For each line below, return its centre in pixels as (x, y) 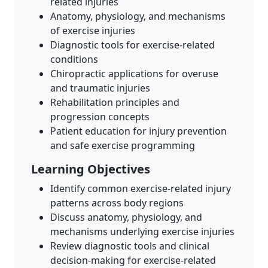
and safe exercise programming (123, 146)
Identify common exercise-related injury (141, 189)
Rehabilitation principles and (115, 103)
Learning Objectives (91, 169)
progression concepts (100, 117)
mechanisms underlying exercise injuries (142, 232)
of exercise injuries (93, 31)
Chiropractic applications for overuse (134, 74)
